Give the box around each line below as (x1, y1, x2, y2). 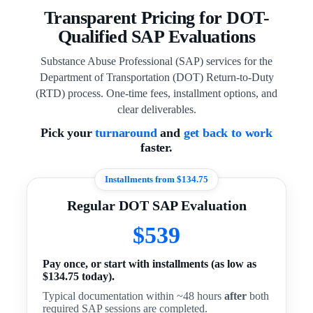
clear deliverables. (117, 103, 196, 115)
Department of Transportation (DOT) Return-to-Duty (39, 71, 274, 83)
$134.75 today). (43, 270, 115, 282)
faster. (140, 140, 173, 154)
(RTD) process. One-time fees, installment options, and (36, 87, 277, 99)
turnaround (95, 126, 157, 140)
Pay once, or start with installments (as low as (43, 258, 257, 270)
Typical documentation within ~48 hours (43, 290, 225, 302)
